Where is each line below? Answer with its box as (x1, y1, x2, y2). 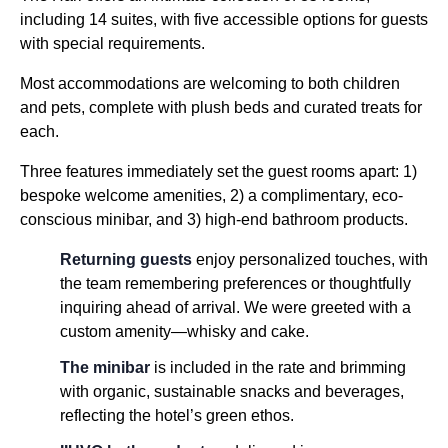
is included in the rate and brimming (150, 358, 406, 376)
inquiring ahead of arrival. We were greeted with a (60, 298, 411, 316)
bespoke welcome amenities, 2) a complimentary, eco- (20, 186, 403, 204)
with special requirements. (20, 34, 205, 52)
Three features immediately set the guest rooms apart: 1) (20, 162, 417, 180)
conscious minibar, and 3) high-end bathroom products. (20, 210, 408, 228)
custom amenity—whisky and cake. (60, 322, 309, 340)
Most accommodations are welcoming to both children (20, 74, 400, 92)
